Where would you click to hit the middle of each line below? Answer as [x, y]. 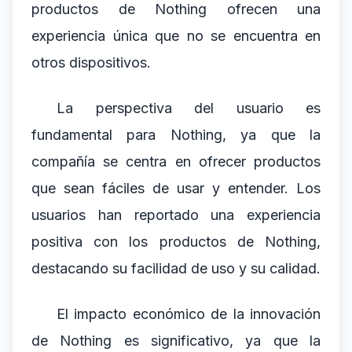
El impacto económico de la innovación [189, 314]
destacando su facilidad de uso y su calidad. [176, 268]
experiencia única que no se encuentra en [176, 36]
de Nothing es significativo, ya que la [176, 341]
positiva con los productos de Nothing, [176, 242]
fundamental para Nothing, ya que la [176, 135]
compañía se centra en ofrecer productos [176, 161]
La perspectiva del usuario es [189, 108]
